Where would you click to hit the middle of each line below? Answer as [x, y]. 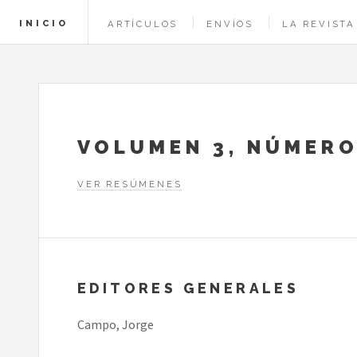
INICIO [44, 23]
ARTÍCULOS [143, 24]
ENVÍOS [230, 24]
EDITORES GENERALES [188, 288]
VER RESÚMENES [130, 184]
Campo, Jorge [116, 325]
